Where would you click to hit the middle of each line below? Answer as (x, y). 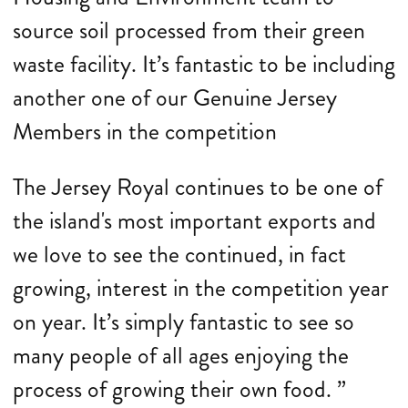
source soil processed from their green (189, 31)
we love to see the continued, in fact (179, 255)
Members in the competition (145, 132)
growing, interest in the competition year (201, 288)
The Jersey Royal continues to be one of (198, 187)
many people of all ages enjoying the (181, 356)
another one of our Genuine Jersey (175, 98)
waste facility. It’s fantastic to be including (204, 64)
